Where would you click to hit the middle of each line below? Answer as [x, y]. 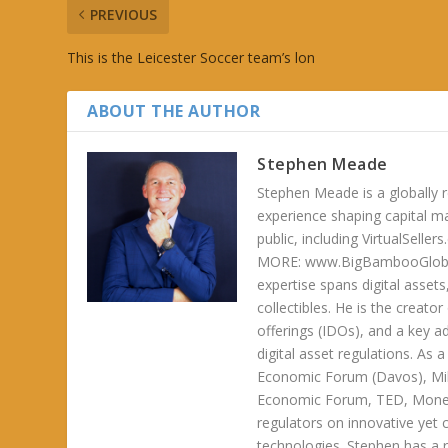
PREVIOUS [124, 15]
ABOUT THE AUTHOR [174, 111]
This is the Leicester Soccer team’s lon [191, 58]
